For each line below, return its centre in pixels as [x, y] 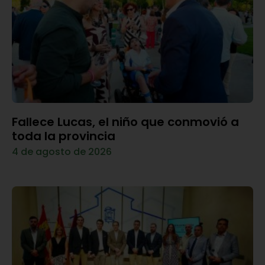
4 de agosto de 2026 [62, 151]
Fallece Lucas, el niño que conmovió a [125, 122]
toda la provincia [64, 136]
